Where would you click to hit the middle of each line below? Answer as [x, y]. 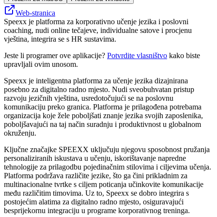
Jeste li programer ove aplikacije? [55, 55]
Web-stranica [35, 13]
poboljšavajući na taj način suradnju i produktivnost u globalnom [102, 124]
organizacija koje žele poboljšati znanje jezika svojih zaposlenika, [103, 115]
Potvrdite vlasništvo [137, 55]
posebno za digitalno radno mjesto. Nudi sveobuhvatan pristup [99, 89]
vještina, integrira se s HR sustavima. [60, 39]
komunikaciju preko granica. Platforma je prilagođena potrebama [103, 107]
